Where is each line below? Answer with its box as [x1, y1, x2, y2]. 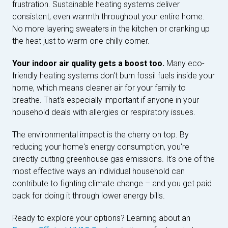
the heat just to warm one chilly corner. [12, 36, 150, 46]
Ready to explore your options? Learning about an [12, 213, 190, 223]
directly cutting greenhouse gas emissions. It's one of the [12, 154, 215, 164]
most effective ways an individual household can [12, 166, 185, 176]
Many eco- [164, 59, 205, 68]
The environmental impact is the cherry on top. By [12, 130, 189, 139]
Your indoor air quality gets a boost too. [12, 59, 164, 68]
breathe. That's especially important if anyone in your [12, 95, 199, 105]
